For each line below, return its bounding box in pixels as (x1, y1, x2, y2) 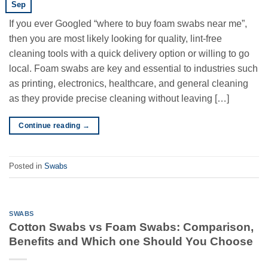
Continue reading (19, 121, 83, 130)
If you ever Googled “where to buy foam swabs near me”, (9, 18, 247, 29)
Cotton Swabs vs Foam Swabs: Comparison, (9, 221, 254, 234)
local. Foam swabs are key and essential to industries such (9, 63, 258, 74)
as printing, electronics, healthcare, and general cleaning (9, 78, 248, 89)
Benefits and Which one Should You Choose (9, 235, 253, 248)
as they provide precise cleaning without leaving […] (9, 93, 229, 103)
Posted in (9, 162, 44, 171)
